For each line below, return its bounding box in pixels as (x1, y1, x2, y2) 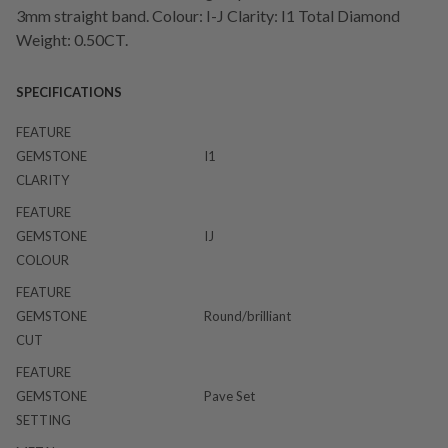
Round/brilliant (204, 307, 291, 324)
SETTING (16, 411, 71, 428)
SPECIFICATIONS (16, 83, 122, 100)
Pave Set (204, 387, 255, 404)
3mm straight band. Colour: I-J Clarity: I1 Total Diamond (16, 5, 400, 25)
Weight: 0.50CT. (16, 29, 128, 49)
